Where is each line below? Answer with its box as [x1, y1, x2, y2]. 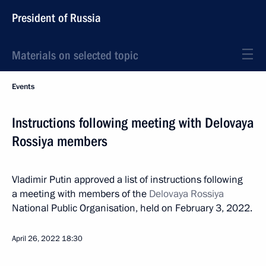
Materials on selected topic [12, 48, 138, 62]
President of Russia [12, 11, 101, 25]
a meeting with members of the [12, 187, 149, 201]
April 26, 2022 [12, 233, 60, 244]
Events [12, 81, 34, 92]
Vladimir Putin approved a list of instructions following [12, 173, 243, 186]
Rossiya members [12, 133, 107, 150]
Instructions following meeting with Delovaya [12, 115, 254, 131]
